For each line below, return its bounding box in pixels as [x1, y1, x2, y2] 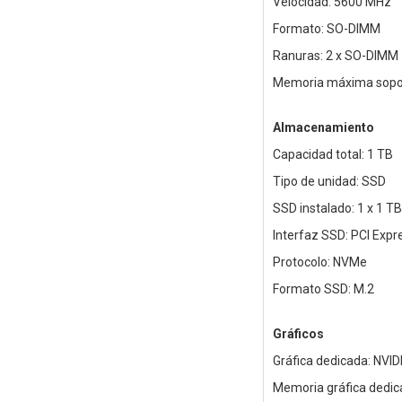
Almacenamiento [272, 120, 374, 135]
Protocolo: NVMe [272, 255, 367, 270]
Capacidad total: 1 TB [272, 147, 393, 162]
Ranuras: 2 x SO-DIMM [272, 48, 398, 64]
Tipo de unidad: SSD [272, 174, 386, 189]
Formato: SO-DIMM [272, 22, 380, 37]
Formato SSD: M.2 [272, 282, 374, 297]
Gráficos [272, 327, 324, 342]
